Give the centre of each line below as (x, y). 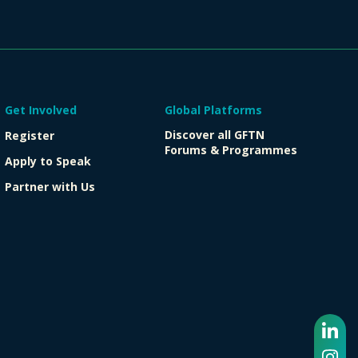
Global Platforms (213, 109)
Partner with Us (50, 186)
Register (30, 135)
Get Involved (41, 109)
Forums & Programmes (233, 149)
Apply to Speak (48, 161)
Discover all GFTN (215, 134)
